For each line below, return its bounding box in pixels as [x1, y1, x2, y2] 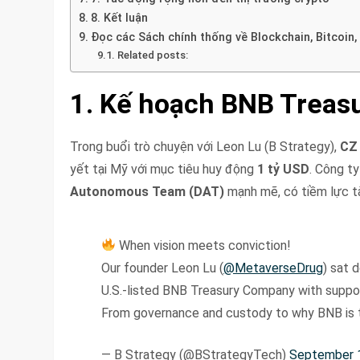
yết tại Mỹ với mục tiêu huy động [70, 161, 258, 177]
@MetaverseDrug [223, 260, 324, 276]
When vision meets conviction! [116, 237, 292, 253]
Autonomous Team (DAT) [70, 183, 225, 199]
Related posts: [117, 49, 188, 61]
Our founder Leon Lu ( [101, 260, 224, 276]
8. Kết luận [91, 11, 149, 25]
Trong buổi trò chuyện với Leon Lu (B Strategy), [70, 138, 341, 154]
